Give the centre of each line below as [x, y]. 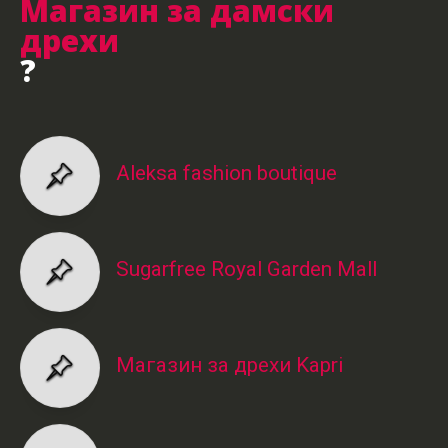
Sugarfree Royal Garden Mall [246, 268]
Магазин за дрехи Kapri [229, 364]
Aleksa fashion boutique [226, 172]
